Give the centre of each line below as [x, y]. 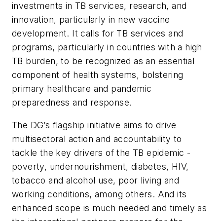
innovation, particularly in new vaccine [91, 20]
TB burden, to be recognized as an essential [103, 61]
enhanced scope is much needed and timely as [110, 208]
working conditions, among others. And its [99, 194]
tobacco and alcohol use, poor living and [95, 180]
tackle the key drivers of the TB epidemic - [101, 152]
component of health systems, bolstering [98, 75]
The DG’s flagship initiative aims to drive [94, 125]
